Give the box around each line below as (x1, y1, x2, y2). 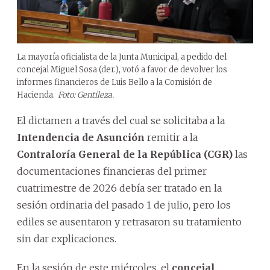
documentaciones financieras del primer (17, 165, 207, 177)
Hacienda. (17, 89, 55, 100)
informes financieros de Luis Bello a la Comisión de (17, 77, 212, 87)
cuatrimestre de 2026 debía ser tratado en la (17, 181, 222, 194)
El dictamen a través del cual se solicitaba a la (17, 114, 225, 127)
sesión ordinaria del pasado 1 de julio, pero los (17, 198, 231, 211)
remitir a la (145, 131, 198, 143)
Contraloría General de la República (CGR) (17, 148, 233, 160)
